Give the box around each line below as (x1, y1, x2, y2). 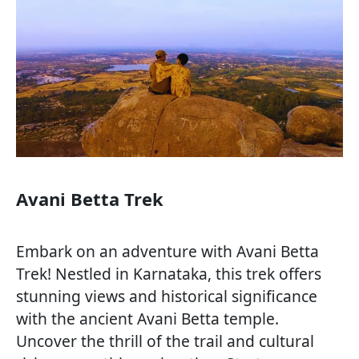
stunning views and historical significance (16, 285, 317, 308)
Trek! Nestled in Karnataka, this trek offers (16, 263, 321, 285)
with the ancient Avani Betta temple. (16, 308, 279, 330)
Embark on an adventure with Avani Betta (16, 240, 319, 263)
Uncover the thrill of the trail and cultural (16, 330, 314, 353)
